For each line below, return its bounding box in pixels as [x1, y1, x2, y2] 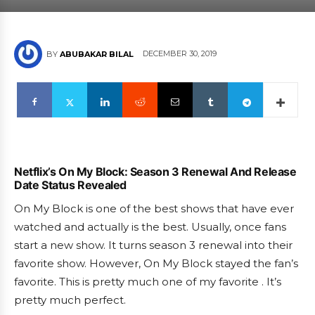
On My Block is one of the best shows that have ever [14, 202, 294, 215]
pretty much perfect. [14, 293, 126, 307]
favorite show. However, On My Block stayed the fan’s [14, 257, 298, 270]
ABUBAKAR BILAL [60, 49, 134, 59]
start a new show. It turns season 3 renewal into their [14, 238, 292, 252]
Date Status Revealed [14, 178, 127, 192]
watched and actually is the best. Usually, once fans [14, 220, 286, 233]
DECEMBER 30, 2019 [143, 49, 217, 59]
